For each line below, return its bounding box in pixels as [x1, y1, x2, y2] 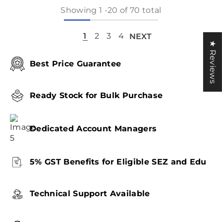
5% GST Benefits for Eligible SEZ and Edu [30, 157, 207, 166]
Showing [60, 5, 97, 15]
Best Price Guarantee [30, 59, 121, 68]
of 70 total [117, 5, 162, 15]
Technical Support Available [30, 189, 150, 198]
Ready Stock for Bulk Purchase [30, 91, 163, 100]
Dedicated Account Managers [30, 124, 157, 133]
